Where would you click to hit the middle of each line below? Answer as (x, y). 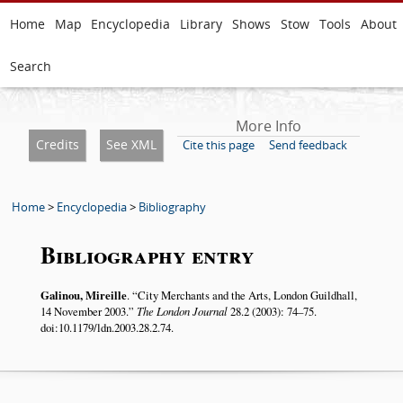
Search (30, 66)
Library (201, 24)
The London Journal (182, 311)
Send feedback (309, 145)
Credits (57, 144)
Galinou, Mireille (83, 296)
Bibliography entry (147, 255)
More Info (268, 126)
